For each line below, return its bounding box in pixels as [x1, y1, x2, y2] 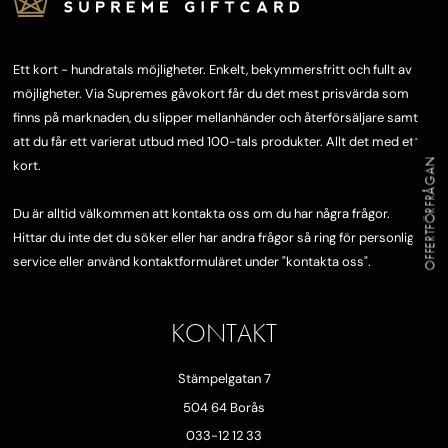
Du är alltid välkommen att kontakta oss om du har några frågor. [13, 205, 390, 223]
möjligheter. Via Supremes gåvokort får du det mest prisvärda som [13, 85, 409, 103]
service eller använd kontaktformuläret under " [13, 253, 286, 271]
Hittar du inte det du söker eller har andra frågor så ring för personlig [13, 229, 414, 247]
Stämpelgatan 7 [177, 370, 271, 388]
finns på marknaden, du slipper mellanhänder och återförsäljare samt [13, 109, 418, 127]
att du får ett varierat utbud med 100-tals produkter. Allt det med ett [13, 133, 419, 151]
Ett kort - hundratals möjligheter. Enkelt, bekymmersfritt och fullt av [13, 61, 412, 79]
